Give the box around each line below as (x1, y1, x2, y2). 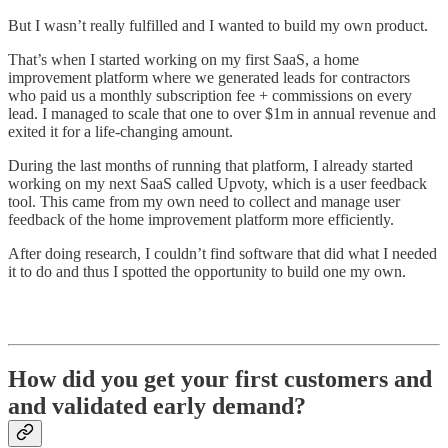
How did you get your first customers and (8, 366, 432, 393)
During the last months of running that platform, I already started (8, 157, 413, 175)
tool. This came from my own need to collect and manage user (8, 193, 400, 211)
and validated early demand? (8, 393, 306, 420)
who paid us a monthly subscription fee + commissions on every (8, 87, 412, 105)
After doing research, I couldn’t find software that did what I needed (8, 245, 437, 263)
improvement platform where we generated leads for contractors (8, 69, 410, 87)
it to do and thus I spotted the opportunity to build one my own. (8, 263, 406, 281)
